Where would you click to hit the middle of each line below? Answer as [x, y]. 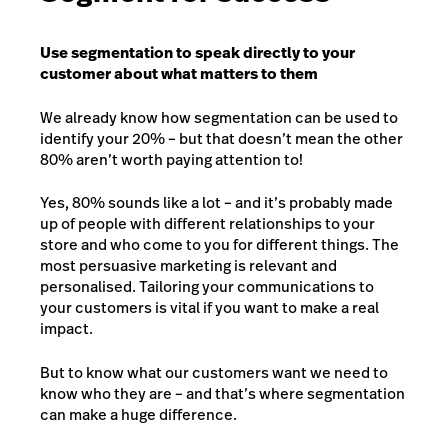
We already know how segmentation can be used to [219, 117]
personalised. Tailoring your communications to [207, 287]
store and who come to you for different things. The [219, 245]
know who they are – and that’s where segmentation [222, 393]
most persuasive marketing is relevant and [188, 266]
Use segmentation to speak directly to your [197, 53]
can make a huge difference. [138, 414]
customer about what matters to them [179, 74]
